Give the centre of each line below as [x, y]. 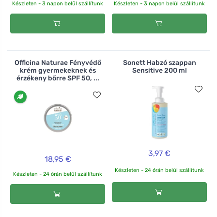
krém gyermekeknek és [58, 71]
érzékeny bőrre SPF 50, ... [58, 78]
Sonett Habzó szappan [159, 63]
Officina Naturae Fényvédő [58, 63]
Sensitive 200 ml [159, 71]
